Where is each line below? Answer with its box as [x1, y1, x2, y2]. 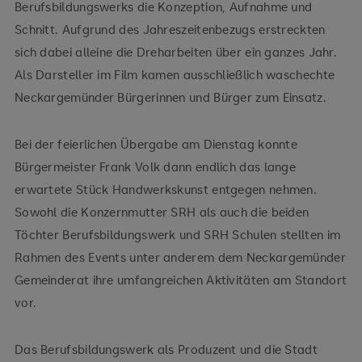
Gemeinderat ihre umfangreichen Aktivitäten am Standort [14, 271, 347, 288]
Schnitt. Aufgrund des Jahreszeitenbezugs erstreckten [14, 20, 326, 37]
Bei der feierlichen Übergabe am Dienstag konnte [14, 135, 298, 152]
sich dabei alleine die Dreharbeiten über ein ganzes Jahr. [14, 43, 338, 60]
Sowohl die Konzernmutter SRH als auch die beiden [14, 203, 309, 220]
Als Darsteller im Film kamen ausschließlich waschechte [14, 65, 335, 82]
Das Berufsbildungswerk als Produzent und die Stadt [14, 340, 318, 357]
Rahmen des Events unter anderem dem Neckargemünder [14, 248, 346, 265]
